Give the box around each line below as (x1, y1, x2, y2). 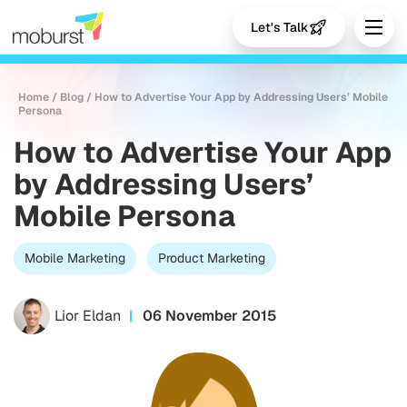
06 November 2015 (143, 306, 277, 325)
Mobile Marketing (25, 250, 125, 266)
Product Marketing (158, 250, 265, 266)
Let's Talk (251, 18, 309, 35)
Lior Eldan (55, 306, 121, 325)
